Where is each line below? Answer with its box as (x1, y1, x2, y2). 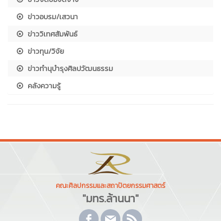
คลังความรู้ (25, 80, 61, 92)
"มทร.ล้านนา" (82, 190, 139, 207)
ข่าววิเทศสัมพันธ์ (25, 28, 78, 40)
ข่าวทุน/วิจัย (25, 45, 65, 57)
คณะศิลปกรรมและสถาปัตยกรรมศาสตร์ (56, 181, 165, 191)
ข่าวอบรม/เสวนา (25, 11, 78, 23)
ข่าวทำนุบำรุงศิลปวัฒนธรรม (25, 63, 113, 74)
